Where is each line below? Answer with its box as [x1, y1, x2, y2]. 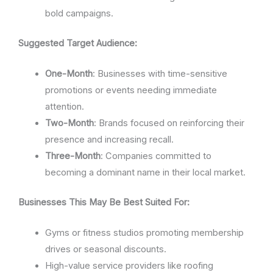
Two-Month [44, 117, 94, 129]
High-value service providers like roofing [44, 260, 213, 272]
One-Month [44, 68, 93, 79]
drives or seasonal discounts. [44, 244, 166, 255]
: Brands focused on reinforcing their [93, 117, 244, 129]
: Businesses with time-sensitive [92, 68, 227, 79]
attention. [44, 101, 84, 112]
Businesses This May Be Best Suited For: [18, 196, 190, 208]
